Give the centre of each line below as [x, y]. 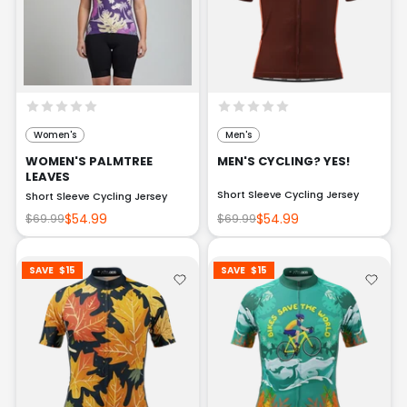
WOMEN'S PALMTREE [89, 161]
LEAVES [48, 177]
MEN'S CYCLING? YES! [283, 161]
